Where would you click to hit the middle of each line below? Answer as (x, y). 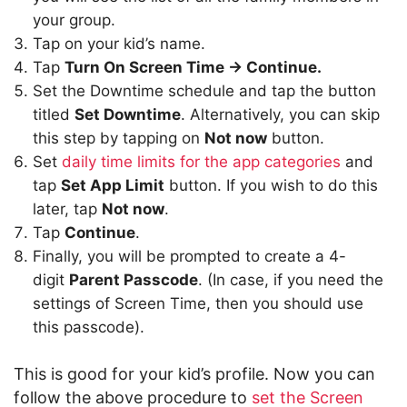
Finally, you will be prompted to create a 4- (189, 256)
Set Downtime (128, 114)
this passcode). (89, 327)
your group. (74, 20)
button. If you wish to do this (271, 185)
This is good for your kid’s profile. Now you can (194, 374)
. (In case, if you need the (291, 280)
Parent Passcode (134, 280)
